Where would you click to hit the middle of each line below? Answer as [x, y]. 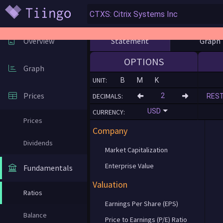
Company [110, 131]
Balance [35, 215]
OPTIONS [144, 61]
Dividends [38, 143]
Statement [130, 41]
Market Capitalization [136, 150]
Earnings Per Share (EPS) [142, 204]
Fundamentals [48, 168]
